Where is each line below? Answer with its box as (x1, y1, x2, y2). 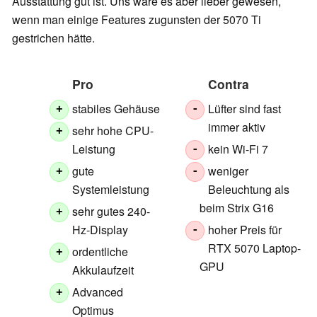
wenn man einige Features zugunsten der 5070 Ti (12, 11, 261, 28)
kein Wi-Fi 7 (208, 141, 269, 158)
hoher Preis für (208, 221, 282, 238)
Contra (207, 75, 249, 93)
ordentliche (72, 243, 129, 260)
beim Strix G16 (199, 200, 274, 217)
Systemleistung (72, 181, 150, 198)
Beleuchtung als (208, 181, 290, 198)
